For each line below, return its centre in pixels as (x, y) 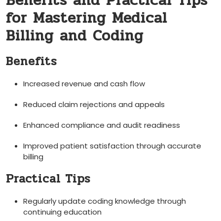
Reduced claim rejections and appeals (94, 105)
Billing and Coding (75, 36)
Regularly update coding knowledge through (105, 201)
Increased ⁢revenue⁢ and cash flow (84, 84)
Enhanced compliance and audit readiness (102, 125)
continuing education (62, 212)
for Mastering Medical (87, 18)
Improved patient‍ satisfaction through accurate (112, 146)
